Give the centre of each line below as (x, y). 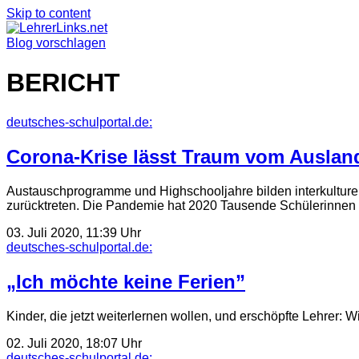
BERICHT (63, 83)
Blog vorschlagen (56, 43)
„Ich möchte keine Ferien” (126, 281)
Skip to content (48, 13)
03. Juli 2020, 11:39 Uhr (74, 232)
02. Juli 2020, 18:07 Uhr (74, 343)
